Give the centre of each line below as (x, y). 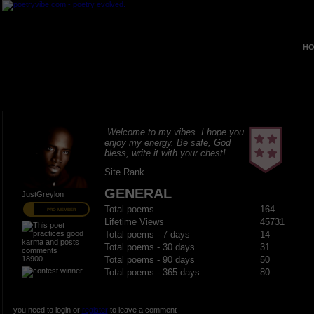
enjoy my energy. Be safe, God (167, 143)
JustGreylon (42, 194)
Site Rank (124, 172)
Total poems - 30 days (149, 247)
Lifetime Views (134, 222)
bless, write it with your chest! (165, 153)
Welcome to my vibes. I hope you (175, 132)
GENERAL (138, 194)
